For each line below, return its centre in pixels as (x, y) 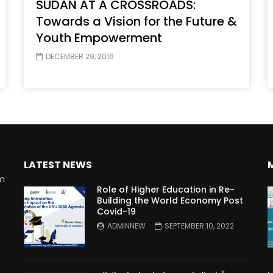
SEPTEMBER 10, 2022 (199, 226)
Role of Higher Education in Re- (166, 190)
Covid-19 (116, 212)
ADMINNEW (126, 226)
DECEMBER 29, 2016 (80, 57)
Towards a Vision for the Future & (136, 22)
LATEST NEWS (58, 165)
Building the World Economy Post (170, 201)
